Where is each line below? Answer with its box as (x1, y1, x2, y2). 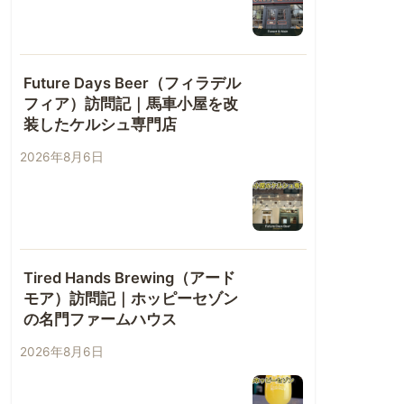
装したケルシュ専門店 (23, 115, 177, 134)
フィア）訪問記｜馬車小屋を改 (23, 95, 238, 114)
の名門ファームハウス (23, 310, 177, 329)
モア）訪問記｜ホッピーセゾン (23, 289, 238, 308)
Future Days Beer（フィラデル (23, 74, 241, 93)
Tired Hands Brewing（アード (23, 269, 235, 288)
